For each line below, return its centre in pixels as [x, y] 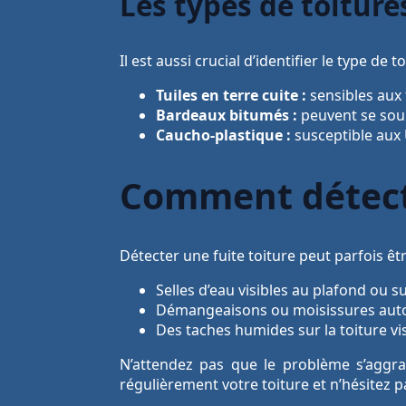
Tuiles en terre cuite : [231, 96]
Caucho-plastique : [223, 135]
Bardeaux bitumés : [227, 116]
